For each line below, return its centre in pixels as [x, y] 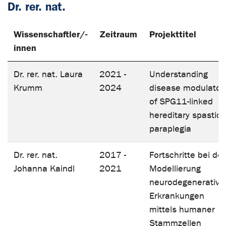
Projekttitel [173, 34]
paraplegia [170, 129]
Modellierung [175, 168]
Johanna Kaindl [44, 168]
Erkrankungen [177, 196]
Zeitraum [118, 34]
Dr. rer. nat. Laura [48, 74]
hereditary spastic [185, 115]
